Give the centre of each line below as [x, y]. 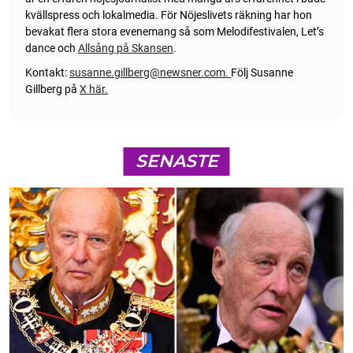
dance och [52, 48]
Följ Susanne [262, 73]
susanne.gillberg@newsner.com [147, 73]
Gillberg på [52, 89]
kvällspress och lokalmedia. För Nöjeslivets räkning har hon [169, 15]
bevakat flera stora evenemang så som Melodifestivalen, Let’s [175, 32]
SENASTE [176, 162]
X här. [94, 89]
